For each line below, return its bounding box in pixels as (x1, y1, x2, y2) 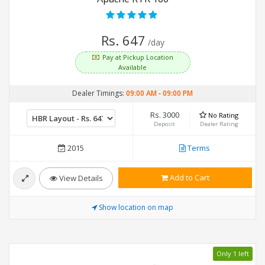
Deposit (154, 120, 176, 128)
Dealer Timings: (72, 88, 126, 99)
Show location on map (99, 202, 173, 213)
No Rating (208, 111, 239, 120)
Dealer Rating (199, 120, 238, 128)
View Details (57, 173, 103, 184)
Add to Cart (168, 172, 209, 183)
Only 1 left (216, 249, 249, 258)
